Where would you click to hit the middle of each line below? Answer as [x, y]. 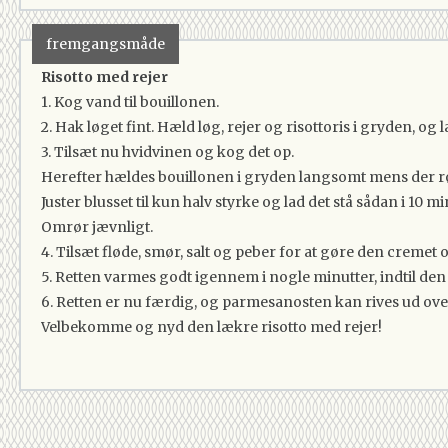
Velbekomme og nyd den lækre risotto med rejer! [211, 327]
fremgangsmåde [105, 44]
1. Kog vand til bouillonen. [131, 102]
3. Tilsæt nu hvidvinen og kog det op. [167, 152]
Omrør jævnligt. [98, 227]
